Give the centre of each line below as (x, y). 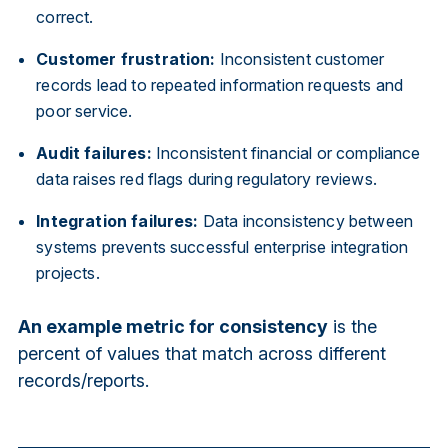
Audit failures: (94, 152)
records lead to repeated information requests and (220, 84)
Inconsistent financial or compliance (286, 152)
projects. (68, 272)
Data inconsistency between (305, 220)
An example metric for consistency (172, 326)
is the (352, 326)
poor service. (84, 110)
